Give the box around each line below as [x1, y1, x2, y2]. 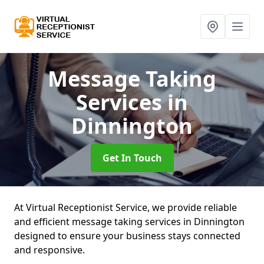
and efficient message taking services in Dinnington [14, 215, 245, 228]
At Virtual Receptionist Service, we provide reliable [14, 201, 237, 214]
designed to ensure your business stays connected [14, 229, 240, 242]
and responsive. [14, 243, 87, 256]
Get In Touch [102, 151, 162, 164]
